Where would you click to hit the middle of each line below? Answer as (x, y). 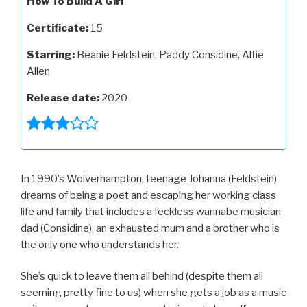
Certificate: (58, 28)
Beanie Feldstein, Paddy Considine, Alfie (169, 54)
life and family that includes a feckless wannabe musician (151, 211)
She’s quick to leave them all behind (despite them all (142, 277)
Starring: (51, 54)
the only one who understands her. (100, 244)
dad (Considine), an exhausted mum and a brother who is (150, 228)
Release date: (63, 98)
